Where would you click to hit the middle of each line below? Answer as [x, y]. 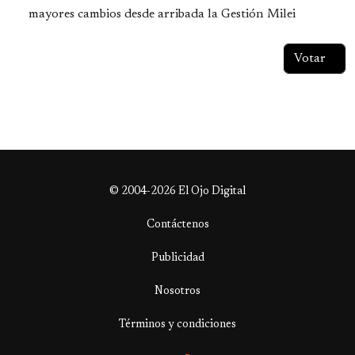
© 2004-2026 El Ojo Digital [177, 192]
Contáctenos [177, 225]
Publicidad [177, 259]
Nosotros [177, 292]
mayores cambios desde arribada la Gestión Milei [162, 15]
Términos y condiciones [177, 325]
